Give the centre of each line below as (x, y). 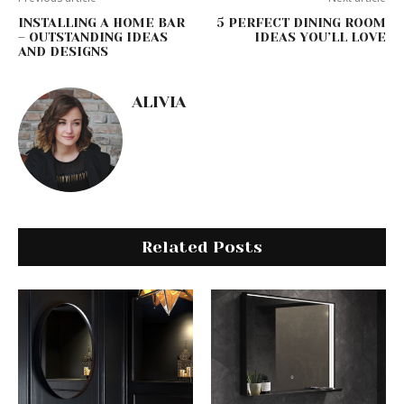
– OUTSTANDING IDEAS (93, 37)
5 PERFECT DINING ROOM (301, 23)
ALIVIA (159, 102)
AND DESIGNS (63, 52)
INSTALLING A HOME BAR (101, 23)
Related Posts (202, 248)
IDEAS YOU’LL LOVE (320, 37)
